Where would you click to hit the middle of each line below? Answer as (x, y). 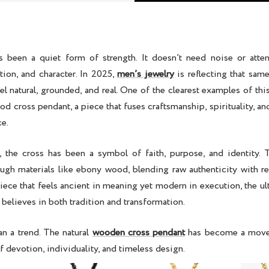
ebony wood (102, 170)
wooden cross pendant (139, 233)
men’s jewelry (146, 74)
